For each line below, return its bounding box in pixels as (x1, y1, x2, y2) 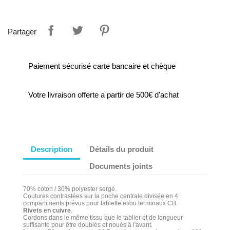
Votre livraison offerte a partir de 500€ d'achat (28, 90, 179, 99)
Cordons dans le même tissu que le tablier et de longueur (23, 214, 183, 221)
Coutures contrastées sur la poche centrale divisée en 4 (23, 193, 178, 200)
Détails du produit (89, 144, 154, 154)
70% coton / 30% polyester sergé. (23, 185, 117, 193)
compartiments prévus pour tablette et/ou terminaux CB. (23, 200, 178, 207)
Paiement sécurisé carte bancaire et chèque (28, 62, 176, 70)
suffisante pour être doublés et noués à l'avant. (23, 221, 152, 228)
